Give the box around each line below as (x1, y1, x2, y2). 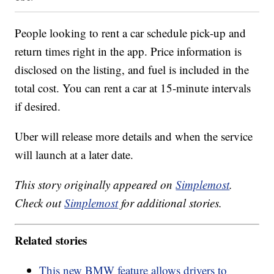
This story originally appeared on (15, 177, 176, 193)
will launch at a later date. (15, 147, 134, 163)
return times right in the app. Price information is (15, 43, 242, 59)
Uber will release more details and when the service (15, 128, 253, 144)
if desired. (15, 98, 61, 114)
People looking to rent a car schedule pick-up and (15, 25, 246, 41)
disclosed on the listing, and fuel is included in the (15, 62, 250, 78)
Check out (15, 195, 65, 211)
